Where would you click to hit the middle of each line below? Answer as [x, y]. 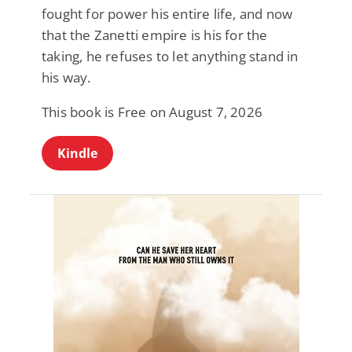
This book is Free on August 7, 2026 [152, 112]
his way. [66, 77]
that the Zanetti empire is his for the [155, 35]
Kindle [77, 153]
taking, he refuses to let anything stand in [170, 56]
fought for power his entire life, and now [167, 13]
